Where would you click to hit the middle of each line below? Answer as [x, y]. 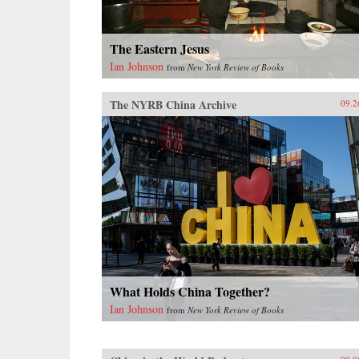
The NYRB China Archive [173, 105]
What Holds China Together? [190, 291]
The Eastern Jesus [159, 48]
